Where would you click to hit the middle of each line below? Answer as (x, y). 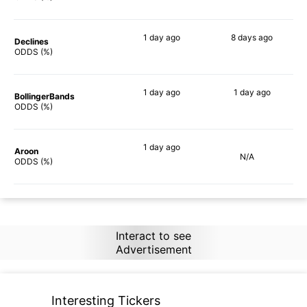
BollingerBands (45, 96)
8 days (244, 37)
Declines (32, 41)
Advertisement (153, 249)
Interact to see (153, 235)
